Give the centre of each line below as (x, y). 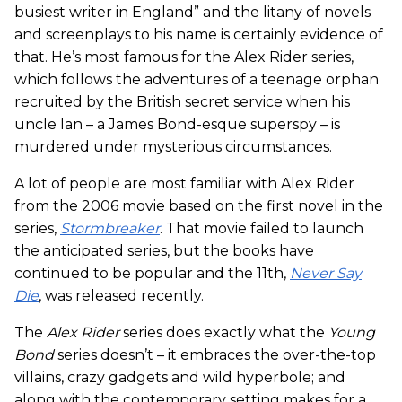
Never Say (326, 274)
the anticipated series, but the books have (164, 251)
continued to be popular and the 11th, (152, 274)
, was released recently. (121, 296)
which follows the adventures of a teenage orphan (197, 80)
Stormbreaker (110, 229)
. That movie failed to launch (262, 229)
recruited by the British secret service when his (182, 102)
